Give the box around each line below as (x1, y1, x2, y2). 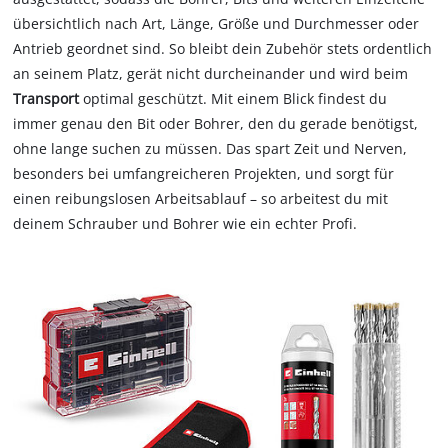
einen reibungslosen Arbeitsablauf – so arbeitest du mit (13, 189, 389, 209)
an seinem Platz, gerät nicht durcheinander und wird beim (13, 64, 409, 84)
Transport (13, 89, 80, 109)
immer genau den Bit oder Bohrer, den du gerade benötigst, (13, 114, 419, 134)
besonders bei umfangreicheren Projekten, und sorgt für (13, 164, 395, 184)
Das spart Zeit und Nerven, (226, 139, 408, 159)
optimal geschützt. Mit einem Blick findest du (79, 89, 388, 109)
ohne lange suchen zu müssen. (13, 139, 223, 159)
